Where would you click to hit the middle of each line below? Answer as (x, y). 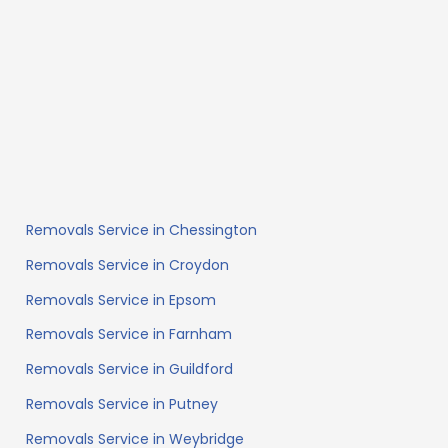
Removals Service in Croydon (128, 264)
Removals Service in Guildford (130, 369)
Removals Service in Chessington (142, 230)
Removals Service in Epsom (121, 299)
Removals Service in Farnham (129, 334)
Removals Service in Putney (122, 404)
